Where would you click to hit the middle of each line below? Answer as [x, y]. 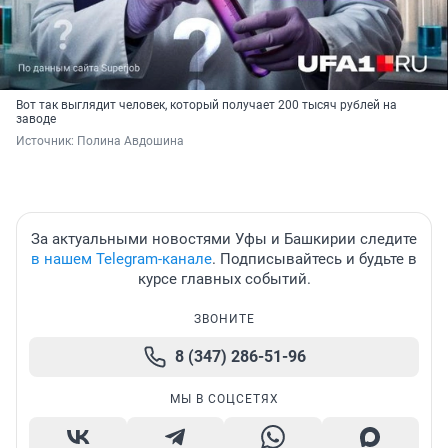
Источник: [46, 141]
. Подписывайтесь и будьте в [314, 259]
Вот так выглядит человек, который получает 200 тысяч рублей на [206, 105]
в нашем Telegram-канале [121, 259]
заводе [36, 119]
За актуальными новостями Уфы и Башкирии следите [224, 239]
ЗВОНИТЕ [224, 319]
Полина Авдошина [130, 141]
